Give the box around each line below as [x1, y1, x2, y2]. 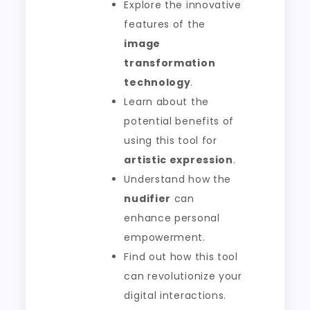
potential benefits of [124, 114, 235, 129]
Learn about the [124, 95, 209, 109]
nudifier [124, 192, 172, 206]
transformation [124, 56, 216, 71]
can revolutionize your [124, 269, 242, 284]
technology [124, 75, 191, 90]
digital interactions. [124, 289, 227, 303]
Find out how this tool [124, 250, 238, 264]
